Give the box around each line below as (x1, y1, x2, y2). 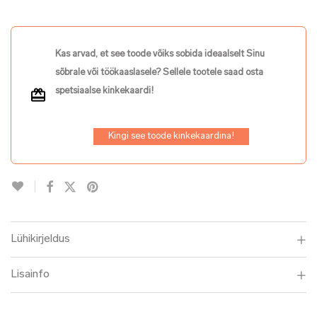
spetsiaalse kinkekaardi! (55, 86, 154, 96)
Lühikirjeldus (11, 234, 70, 245)
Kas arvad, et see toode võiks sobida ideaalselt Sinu (55, 50, 265, 59)
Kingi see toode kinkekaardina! (108, 132, 234, 141)
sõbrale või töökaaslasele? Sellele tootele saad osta (55, 68, 263, 77)
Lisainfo (11, 269, 50, 280)
